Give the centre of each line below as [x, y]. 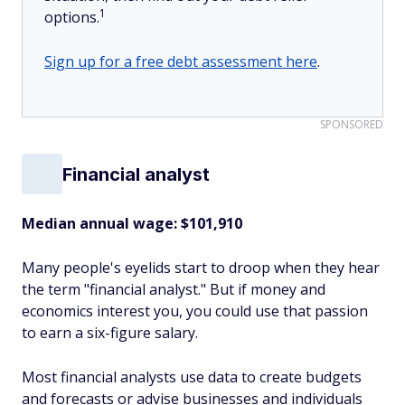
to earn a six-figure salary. [112, 333]
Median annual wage [98, 223]
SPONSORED [352, 124]
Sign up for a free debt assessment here [181, 61]
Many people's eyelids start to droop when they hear [201, 268]
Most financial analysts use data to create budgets [192, 377]
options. [72, 17]
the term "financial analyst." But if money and [174, 289]
